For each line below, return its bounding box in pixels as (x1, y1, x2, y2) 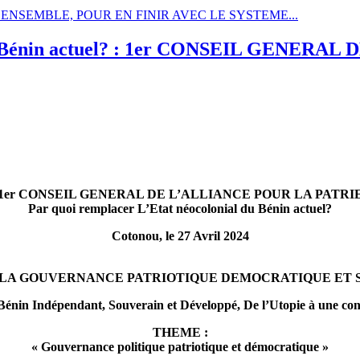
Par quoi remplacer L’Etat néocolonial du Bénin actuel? (28, 201, 332, 215)
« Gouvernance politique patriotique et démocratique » (31, 339, 329, 354)
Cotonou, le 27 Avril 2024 (111, 228, 249, 243)
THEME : (152, 325, 208, 339)
